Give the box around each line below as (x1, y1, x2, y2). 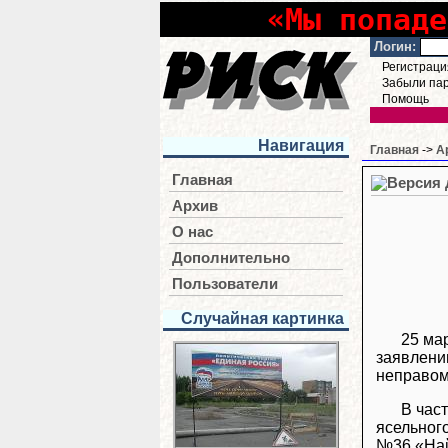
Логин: (374, 39, 416, 54)
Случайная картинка (181, 310, 344, 327)
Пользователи (172, 276, 278, 292)
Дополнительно (172, 250, 290, 266)
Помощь (382, 92, 429, 106)
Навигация (258, 137, 344, 154)
